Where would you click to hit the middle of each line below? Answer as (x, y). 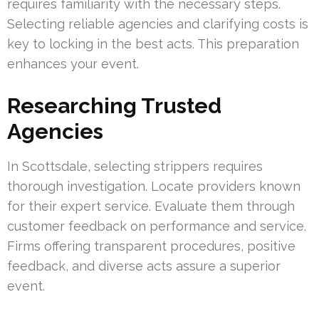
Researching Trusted (114, 106)
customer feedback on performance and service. (157, 226)
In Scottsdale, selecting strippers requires (135, 167)
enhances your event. (73, 64)
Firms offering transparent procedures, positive (151, 246)
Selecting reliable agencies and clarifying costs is (158, 24)
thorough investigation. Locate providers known (154, 187)
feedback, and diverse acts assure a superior (144, 266)
